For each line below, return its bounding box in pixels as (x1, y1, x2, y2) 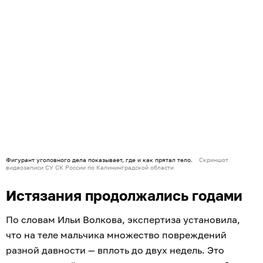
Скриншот (199, 156, 228, 163)
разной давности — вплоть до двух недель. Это (6, 244, 224, 256)
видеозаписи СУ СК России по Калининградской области (6, 163, 174, 171)
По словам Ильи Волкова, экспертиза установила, (6, 213, 240, 225)
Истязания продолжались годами (6, 186, 242, 204)
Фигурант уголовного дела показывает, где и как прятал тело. (6, 156, 193, 163)
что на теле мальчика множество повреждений (6, 228, 227, 241)
